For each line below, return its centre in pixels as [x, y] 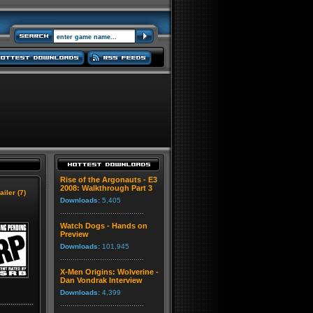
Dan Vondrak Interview [101, 280]
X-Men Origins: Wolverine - [109, 272]
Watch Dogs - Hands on [104, 226]
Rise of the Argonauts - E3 [109, 180]
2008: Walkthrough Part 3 [106, 188]
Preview [74, 234]
